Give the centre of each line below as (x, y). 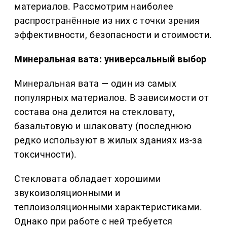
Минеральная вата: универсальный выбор (110, 59)
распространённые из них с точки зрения (107, 21)
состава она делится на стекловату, (95, 112)
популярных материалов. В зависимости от (112, 98)
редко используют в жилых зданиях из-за (108, 140)
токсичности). (46, 155)
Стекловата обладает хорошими (88, 179)
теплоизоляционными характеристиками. (108, 207)
